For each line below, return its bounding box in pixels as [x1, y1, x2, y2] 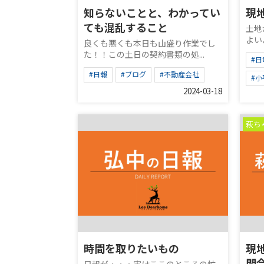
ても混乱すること [84, 19, 168, 35]
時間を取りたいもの [84, 240, 179, 256]
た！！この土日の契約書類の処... [84, 48, 204, 60]
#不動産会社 [160, 69, 199, 79]
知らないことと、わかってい [84, 5, 220, 20]
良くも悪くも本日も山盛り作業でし [84, 37, 216, 49]
